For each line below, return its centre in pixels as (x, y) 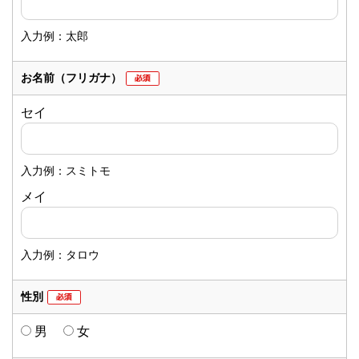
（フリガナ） (88, 77)
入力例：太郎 (54, 36)
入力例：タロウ (60, 254)
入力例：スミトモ (66, 170)
